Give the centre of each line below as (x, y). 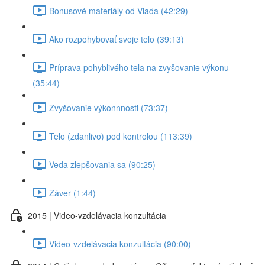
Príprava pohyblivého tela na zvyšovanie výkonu (139, 67)
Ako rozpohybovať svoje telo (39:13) (117, 39)
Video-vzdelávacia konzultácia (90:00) (120, 243)
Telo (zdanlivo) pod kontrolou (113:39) (121, 136)
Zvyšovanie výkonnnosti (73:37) (109, 107)
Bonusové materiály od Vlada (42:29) (119, 10)
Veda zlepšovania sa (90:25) (102, 164)
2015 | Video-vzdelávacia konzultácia (97, 215)
